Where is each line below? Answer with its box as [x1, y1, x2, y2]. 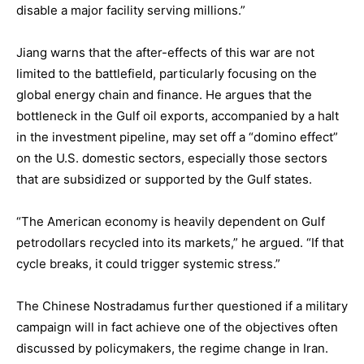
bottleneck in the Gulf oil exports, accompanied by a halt [16, 108, 339, 123]
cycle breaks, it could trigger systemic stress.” [16, 256, 280, 271]
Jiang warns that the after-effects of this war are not [16, 45, 314, 60]
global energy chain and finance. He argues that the [16, 87, 312, 102]
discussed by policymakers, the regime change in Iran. [16, 340, 328, 356]
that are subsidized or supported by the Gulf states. [16, 171, 312, 187]
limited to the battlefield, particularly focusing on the [16, 66, 317, 81]
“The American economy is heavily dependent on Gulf [16, 214, 325, 229]
